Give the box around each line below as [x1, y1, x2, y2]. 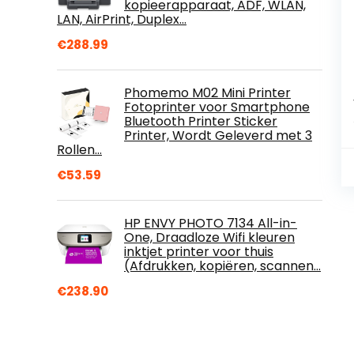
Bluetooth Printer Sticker [124, 112, 277, 130]
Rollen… [57, 141, 102, 159]
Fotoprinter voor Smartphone [124, 98, 310, 116]
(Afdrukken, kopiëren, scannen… [124, 257, 321, 275]
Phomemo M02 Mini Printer [124, 84, 291, 102]
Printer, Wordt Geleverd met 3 [124, 126, 312, 145]
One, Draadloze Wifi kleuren [124, 228, 295, 247]
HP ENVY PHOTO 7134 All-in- [124, 214, 297, 232]
